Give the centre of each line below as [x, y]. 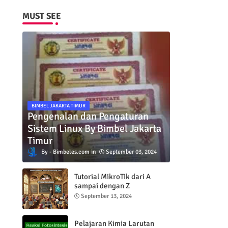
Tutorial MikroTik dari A [112, 177]
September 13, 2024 [106, 196]
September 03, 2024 [131, 152]
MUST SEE [41, 16]
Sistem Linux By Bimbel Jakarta [94, 128]
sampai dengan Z [102, 186]
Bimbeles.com [71, 152]
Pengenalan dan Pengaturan [88, 116]
